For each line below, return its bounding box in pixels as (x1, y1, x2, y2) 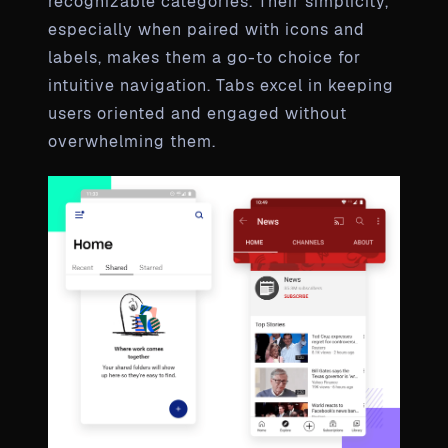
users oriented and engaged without (48, 103, 347, 125)
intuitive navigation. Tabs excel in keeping (48, 75, 394, 97)
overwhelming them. (48, 131, 216, 153)
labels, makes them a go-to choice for (48, 47, 361, 69)
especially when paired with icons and (48, 19, 365, 41)
